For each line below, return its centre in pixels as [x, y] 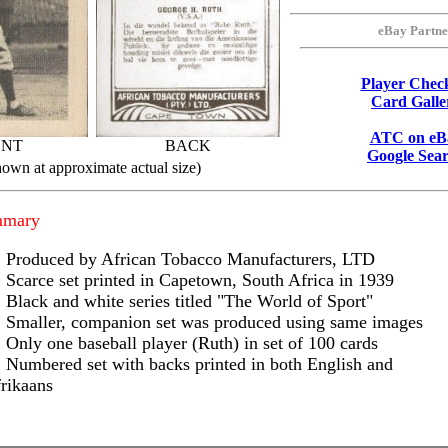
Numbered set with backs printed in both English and [199, 364]
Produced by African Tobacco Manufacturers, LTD [190, 259]
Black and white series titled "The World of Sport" [189, 301]
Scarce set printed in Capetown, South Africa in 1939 [200, 280]
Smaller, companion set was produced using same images [214, 322]
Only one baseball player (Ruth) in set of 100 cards [192, 343]
